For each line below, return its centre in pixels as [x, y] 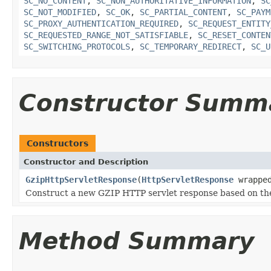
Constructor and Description [86, 162]
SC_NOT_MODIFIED [60, 12]
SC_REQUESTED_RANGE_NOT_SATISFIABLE [106, 35]
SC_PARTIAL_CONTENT [183, 12]
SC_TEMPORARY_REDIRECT [191, 46]
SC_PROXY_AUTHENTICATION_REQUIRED [101, 23]
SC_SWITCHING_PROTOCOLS [77, 46]
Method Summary [136, 241]
